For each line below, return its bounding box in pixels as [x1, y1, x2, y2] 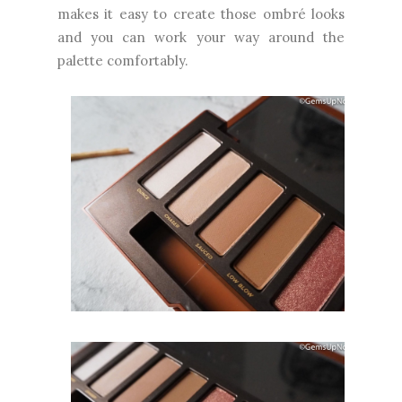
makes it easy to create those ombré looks [57, 5, 345, 23]
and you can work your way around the [57, 29, 345, 47]
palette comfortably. [57, 52, 188, 70]
